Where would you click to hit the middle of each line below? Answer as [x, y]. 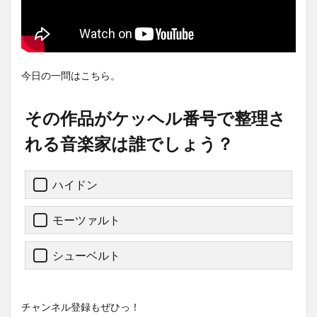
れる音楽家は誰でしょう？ [129, 144]
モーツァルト [86, 220]
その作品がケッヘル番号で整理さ [155, 118]
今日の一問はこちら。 [71, 76]
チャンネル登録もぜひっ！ [81, 307]
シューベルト [86, 255]
